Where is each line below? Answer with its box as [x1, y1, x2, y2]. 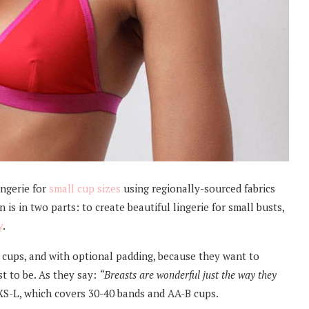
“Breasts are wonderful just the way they [99, 267, 277, 281]
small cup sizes [49, 181, 121, 195]
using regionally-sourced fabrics [121, 181, 275, 195]
